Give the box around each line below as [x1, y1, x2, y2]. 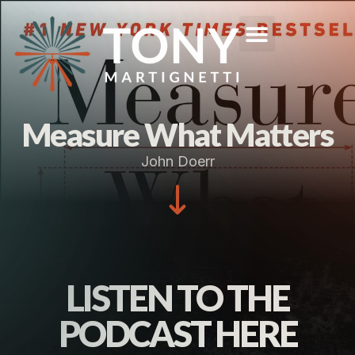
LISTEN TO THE [66, 277, 289, 319]
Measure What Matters [22, 116, 333, 154]
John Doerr [140, 153, 215, 170]
